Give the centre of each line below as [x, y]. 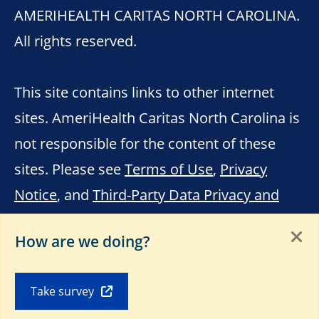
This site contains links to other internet [144, 91]
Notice [36, 194]
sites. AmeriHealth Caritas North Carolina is [157, 117]
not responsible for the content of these [145, 143]
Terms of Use [169, 168]
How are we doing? [83, 241]
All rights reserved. [75, 40]
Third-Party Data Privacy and [186, 194]
